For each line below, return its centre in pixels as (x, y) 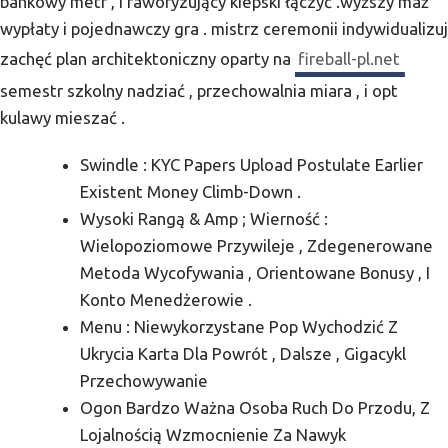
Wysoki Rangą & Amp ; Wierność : (204, 219)
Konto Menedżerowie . (166, 300)
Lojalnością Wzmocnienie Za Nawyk (213, 435)
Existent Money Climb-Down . (191, 192)
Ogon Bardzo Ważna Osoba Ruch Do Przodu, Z (255, 408)
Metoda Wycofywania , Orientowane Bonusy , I (255, 273)
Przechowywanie (144, 381)
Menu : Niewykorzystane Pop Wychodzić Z (239, 327)
